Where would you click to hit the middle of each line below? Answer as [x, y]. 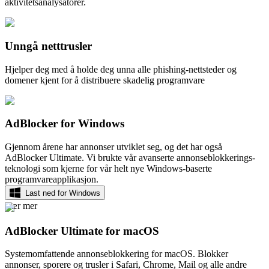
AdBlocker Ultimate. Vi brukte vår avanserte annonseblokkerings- [130, 158]
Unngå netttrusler [48, 46]
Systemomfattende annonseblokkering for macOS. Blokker [116, 254]
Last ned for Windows [63, 193]
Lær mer [21, 206]
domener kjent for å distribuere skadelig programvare [105, 80]
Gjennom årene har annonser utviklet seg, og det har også [113, 147]
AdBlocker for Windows [65, 124]
